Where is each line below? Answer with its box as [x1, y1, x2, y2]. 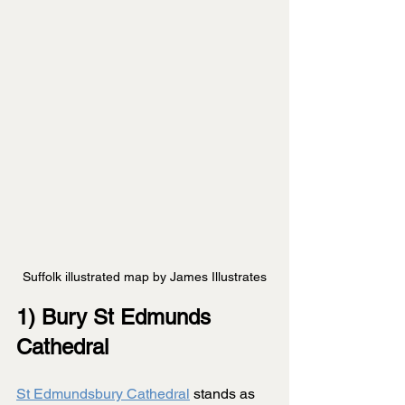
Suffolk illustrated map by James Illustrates [23, 269, 267, 285]
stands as [190, 385, 259, 403]
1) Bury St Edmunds [16, 305, 217, 330]
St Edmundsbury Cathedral [16, 385, 190, 403]
